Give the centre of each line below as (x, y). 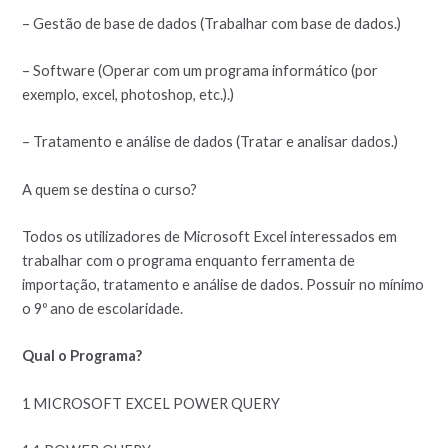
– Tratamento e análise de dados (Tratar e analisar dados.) (210, 142)
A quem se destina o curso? (110, 189)
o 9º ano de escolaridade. (103, 308)
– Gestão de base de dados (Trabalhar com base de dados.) (212, 23)
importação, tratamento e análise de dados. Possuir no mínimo (223, 284)
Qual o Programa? (82, 356)
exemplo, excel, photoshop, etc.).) (128, 94)
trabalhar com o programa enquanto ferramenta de (189, 260)
